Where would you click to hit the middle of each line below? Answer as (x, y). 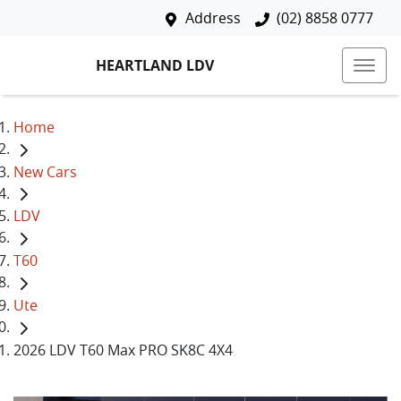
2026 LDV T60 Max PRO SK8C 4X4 (123, 350)
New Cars (45, 171)
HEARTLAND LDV (155, 65)
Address (213, 18)
